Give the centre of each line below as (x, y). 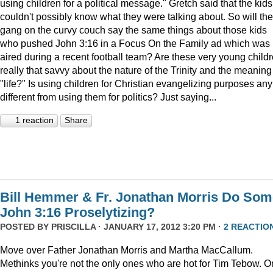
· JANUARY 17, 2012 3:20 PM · (160, 227)
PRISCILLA (73, 227)
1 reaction (34, 120)
